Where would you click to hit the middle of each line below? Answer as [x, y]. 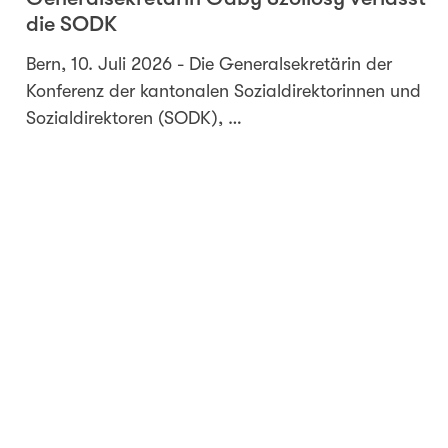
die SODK [71, 24]
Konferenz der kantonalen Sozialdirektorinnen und [223, 91]
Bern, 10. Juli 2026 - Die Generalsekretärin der [208, 64]
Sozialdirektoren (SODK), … [133, 118]
